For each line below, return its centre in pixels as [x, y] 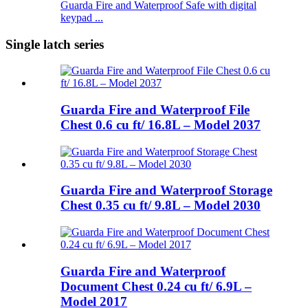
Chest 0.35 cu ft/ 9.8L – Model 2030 [161, 206]
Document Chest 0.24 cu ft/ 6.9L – [156, 286]
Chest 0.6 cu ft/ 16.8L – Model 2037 [161, 124]
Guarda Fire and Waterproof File [155, 109]
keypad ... [82, 17]
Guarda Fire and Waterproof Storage [166, 190]
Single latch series [55, 44]
